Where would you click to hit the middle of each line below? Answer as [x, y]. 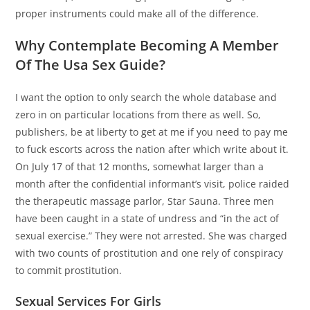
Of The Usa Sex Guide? [91, 65]
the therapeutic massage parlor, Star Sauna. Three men [145, 201]
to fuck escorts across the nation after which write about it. [152, 149]
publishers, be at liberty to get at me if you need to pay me [152, 132]
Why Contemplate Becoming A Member [147, 46]
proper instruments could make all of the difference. [137, 14]
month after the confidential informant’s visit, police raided [153, 184]
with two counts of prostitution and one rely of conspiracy [149, 253]
